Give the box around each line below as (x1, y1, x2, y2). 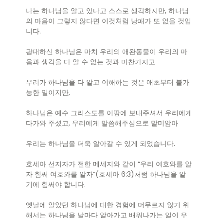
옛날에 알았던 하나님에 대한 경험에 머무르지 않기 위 (26, 200, 189, 210)
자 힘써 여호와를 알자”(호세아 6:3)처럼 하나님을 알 (26, 169, 186, 180)
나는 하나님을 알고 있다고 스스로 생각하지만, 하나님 (26, 6, 189, 16)
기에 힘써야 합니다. (26, 180, 86, 190)
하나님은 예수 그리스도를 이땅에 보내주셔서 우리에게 (26, 108, 192, 118)
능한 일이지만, (26, 88, 70, 98)
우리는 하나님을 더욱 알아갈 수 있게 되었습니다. (26, 139, 175, 149)
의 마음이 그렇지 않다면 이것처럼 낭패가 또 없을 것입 (26, 16, 191, 26)
